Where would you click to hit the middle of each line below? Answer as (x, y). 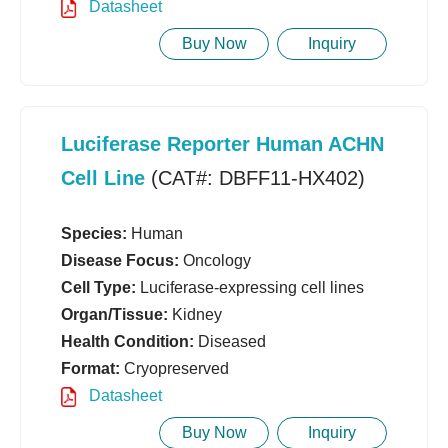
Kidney (195, 315)
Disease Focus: (120, 261)
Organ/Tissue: (114, 315)
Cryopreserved (174, 369)
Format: (90, 369)
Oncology (215, 261)
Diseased (230, 342)
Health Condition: (127, 342)
